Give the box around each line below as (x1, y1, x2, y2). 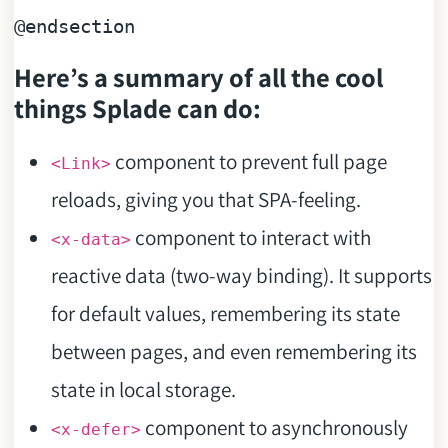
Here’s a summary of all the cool (13, 59, 383, 95)
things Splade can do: (13, 90, 261, 126)
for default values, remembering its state (50, 299, 400, 327)
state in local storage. (50, 375, 236, 403)
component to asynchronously (140, 413, 408, 441)
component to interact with (130, 223, 371, 251)
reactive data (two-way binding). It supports (50, 261, 432, 289)
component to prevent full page (110, 147, 387, 175)
